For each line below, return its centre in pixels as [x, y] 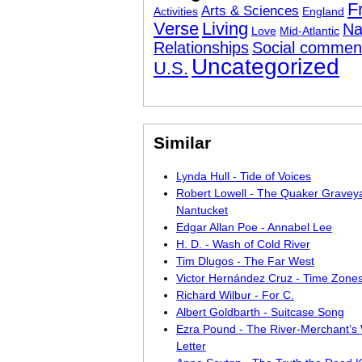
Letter [191, 346]
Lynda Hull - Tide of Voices [244, 176]
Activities [176, 11]
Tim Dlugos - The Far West [245, 261]
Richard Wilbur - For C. [235, 295]
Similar [182, 143]
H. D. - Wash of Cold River [243, 244]
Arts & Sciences [250, 11]
